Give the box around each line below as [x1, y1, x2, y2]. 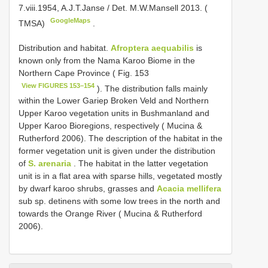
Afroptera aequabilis [111, 42, 194, 53]
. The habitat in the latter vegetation [71, 159, 208, 169]
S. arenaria [28, 159, 71, 169]
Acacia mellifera [157, 184, 221, 194]
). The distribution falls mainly [95, 83, 208, 93]
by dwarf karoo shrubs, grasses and [19, 184, 157, 194]
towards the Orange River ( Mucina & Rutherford [19, 209, 202, 219]
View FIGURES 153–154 [22, 81, 95, 89]
